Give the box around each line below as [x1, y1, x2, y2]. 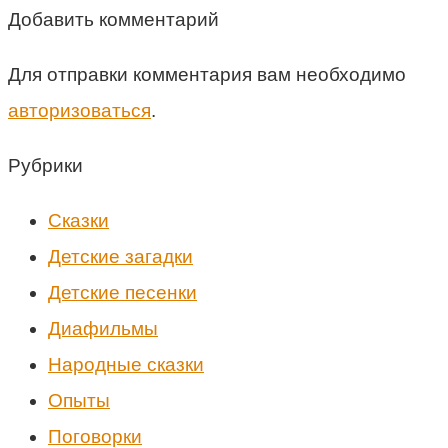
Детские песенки [48, 281, 197, 303]
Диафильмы [48, 317, 158, 339]
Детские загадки [48, 245, 193, 267]
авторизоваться [8, 99, 151, 121]
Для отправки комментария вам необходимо [8, 63, 406, 85]
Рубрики [8, 154, 83, 176]
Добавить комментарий [8, 8, 219, 30]
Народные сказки [48, 353, 204, 375]
